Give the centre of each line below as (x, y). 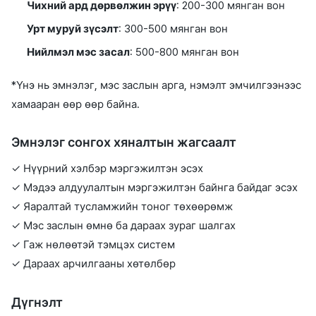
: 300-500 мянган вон (174, 29)
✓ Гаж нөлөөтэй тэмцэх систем (93, 245)
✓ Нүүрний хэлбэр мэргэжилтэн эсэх (107, 169)
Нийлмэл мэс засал (79, 53)
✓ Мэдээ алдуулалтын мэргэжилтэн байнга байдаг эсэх (154, 188)
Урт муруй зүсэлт (73, 29)
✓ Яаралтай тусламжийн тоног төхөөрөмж (122, 207)
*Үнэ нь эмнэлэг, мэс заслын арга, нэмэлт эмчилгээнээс (156, 85)
